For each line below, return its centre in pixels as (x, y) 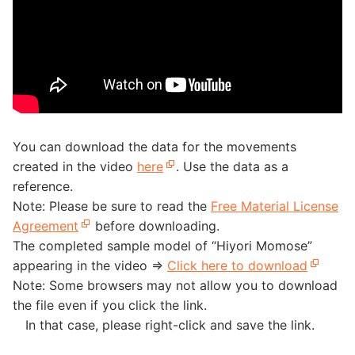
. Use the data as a (232, 166)
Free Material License (275, 206)
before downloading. (155, 226)
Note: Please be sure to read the (112, 206)
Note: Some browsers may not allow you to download (175, 285)
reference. (43, 186)
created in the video (75, 166)
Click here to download (237, 265)
